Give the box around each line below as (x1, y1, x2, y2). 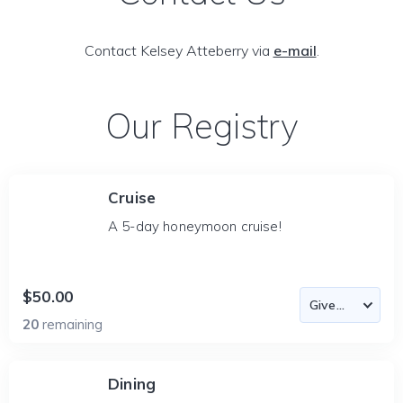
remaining (42, 316, 103, 333)
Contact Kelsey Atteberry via (84, 41, 273, 59)
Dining (108, 374, 157, 393)
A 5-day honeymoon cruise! (108, 218, 282, 235)
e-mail (273, 41, 317, 59)
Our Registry (104, 104, 299, 148)
